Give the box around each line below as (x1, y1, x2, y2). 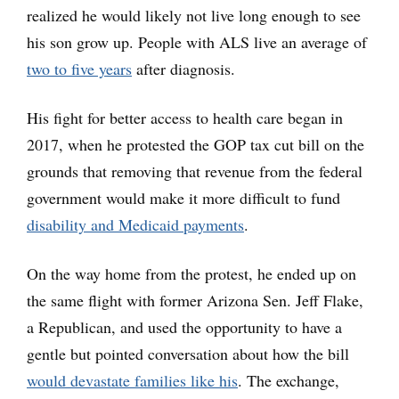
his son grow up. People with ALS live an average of (27, 31, 367, 53)
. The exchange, (238, 370, 339, 391)
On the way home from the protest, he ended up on (27, 263, 356, 284)
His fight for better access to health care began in (27, 107, 343, 128)
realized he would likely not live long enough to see (27, 4, 361, 26)
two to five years (27, 58, 132, 79)
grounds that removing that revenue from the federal (27, 160, 362, 182)
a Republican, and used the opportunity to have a (27, 316, 342, 338)
